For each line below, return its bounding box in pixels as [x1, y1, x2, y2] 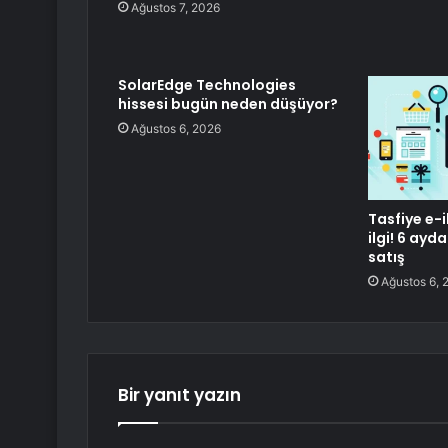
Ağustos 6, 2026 [131, 121, 221, 137]
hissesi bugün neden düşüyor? [118, 94, 338, 115]
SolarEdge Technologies [118, 75, 296, 96]
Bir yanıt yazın [118, 383, 241, 408]
